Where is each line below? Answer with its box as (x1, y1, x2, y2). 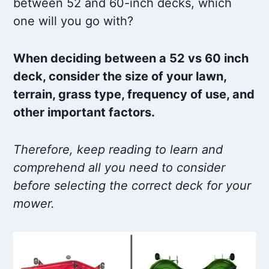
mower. (13, 196, 55, 211)
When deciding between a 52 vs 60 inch (13, 50, 249, 65)
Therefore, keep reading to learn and (13, 142, 223, 157)
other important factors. (13, 104, 156, 119)
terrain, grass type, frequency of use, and (13, 86, 255, 101)
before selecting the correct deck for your (13, 178, 252, 193)
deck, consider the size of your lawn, (13, 68, 227, 83)
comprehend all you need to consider (13, 160, 226, 175)
